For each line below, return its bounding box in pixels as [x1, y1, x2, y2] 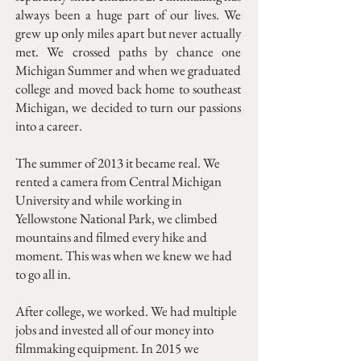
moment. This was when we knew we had [15, 247, 232, 264]
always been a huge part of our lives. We [15, 6, 241, 23]
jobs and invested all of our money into [15, 321, 214, 338]
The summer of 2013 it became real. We [15, 154, 220, 172]
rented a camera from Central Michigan [15, 172, 222, 190]
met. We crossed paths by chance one [15, 43, 241, 60]
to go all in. [15, 265, 71, 283]
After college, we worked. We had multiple [15, 302, 237, 320]
